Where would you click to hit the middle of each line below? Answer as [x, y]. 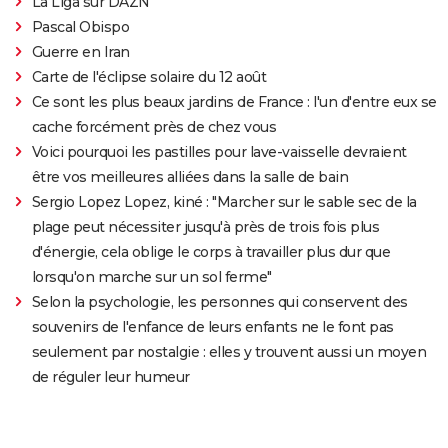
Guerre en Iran [80, 51]
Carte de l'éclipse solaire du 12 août [149, 76]
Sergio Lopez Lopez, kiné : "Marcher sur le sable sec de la [224, 201]
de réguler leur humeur [110, 376]
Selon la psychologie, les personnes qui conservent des [219, 301]
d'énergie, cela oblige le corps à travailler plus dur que [211, 251]
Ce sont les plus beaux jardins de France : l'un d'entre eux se [234, 101]
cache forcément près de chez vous [154, 126]
